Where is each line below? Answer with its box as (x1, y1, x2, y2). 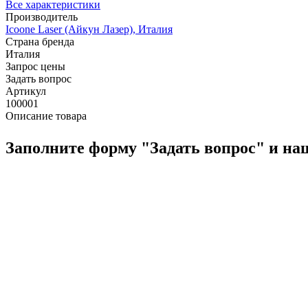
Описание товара (5, 109, 87, 122)
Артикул (5, 85, 46, 97)
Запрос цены (5, 60, 65, 72)
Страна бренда (5, 35, 74, 47)
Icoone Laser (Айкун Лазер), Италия (5, 23, 173, 35)
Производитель (5, 10, 78, 23)
